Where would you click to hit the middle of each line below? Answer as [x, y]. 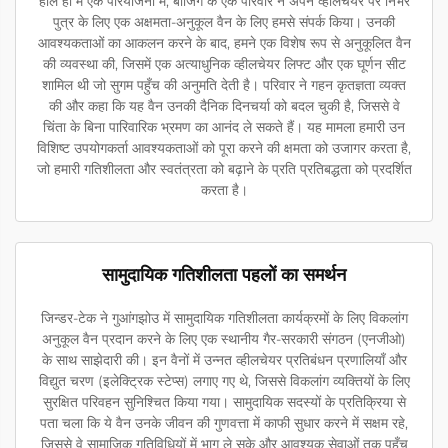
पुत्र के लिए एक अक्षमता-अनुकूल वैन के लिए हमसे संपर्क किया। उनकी [224, 21]
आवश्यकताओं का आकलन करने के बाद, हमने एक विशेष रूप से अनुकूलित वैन [224, 42]
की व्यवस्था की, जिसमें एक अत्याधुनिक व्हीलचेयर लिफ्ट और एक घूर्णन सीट [224, 63]
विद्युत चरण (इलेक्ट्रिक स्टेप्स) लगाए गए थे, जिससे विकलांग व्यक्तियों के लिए [224, 380]
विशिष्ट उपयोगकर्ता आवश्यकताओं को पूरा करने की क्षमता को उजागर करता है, [224, 147]
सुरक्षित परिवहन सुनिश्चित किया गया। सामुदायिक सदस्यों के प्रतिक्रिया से [224, 401]
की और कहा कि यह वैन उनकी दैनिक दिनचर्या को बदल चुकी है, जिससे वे [224, 105]
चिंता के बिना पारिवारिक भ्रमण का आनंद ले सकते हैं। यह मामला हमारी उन [224, 126]
